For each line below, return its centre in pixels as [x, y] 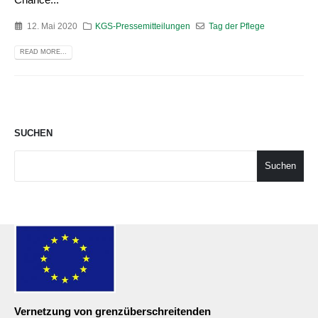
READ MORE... [43, 52]
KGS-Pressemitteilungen [143, 26]
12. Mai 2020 [52, 26]
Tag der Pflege [237, 26]
